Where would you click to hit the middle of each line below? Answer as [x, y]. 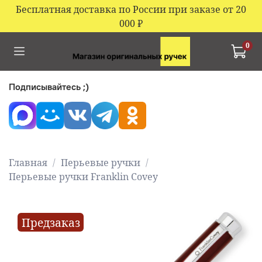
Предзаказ [51, 222]
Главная [28, 163]
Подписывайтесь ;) [49, 87]
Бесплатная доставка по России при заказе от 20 [131, 9]
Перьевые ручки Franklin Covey [83, 177]
